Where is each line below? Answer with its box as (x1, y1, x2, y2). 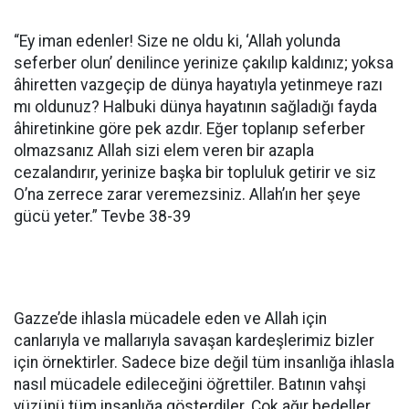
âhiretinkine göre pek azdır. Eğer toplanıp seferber (14, 120, 365, 138)
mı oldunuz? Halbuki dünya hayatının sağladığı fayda (14, 98, 377, 116)
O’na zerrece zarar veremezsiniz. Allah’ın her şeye (14, 185, 361, 204)
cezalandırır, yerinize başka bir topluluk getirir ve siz (14, 163, 376, 182)
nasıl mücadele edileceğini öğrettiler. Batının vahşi (14, 375, 366, 393)
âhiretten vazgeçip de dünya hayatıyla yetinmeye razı (14, 76, 383, 94)
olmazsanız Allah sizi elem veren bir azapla (14, 142, 314, 160)
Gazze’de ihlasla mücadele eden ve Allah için (14, 309, 327, 328)
